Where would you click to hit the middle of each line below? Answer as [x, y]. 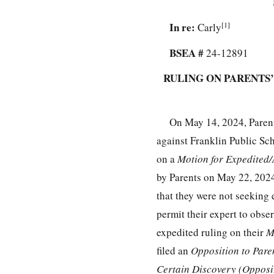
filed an [174, 251]
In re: [183, 27]
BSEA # [187, 53]
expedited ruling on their [210, 232]
